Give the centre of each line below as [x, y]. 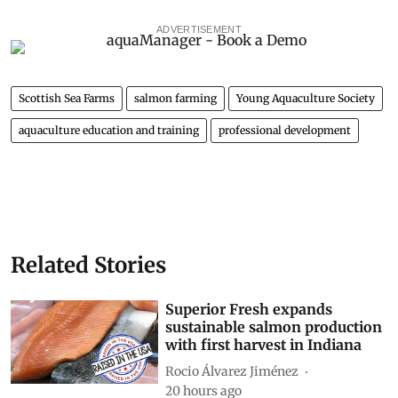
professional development [285, 131]
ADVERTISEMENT [199, 30]
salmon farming [175, 99]
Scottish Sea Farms [67, 99]
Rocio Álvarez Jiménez [232, 371]
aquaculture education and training [109, 131]
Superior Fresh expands [249, 310]
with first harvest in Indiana [264, 345]
